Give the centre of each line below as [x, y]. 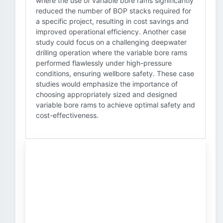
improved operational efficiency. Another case [111, 32]
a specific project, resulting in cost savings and [112, 21]
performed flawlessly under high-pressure [104, 63]
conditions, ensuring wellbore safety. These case [115, 73]
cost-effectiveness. [67, 115]
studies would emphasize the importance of [107, 84]
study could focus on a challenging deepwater [111, 42]
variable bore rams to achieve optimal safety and [115, 105]
